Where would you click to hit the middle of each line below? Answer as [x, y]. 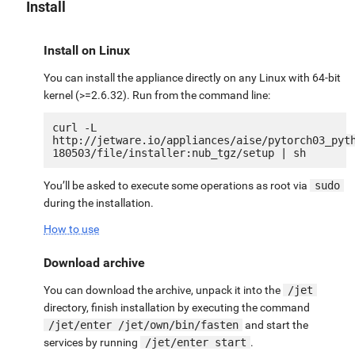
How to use [71, 229]
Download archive [94, 262]
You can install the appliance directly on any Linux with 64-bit [192, 77]
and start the [275, 324]
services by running [92, 342]
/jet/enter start [195, 342]
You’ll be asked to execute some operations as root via [177, 185]
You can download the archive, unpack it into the [163, 290]
